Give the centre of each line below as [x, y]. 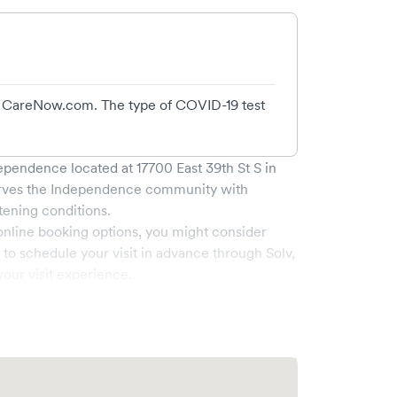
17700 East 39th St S [199, 167]
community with [197, 189]
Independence [96, 189]
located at [100, 167]
